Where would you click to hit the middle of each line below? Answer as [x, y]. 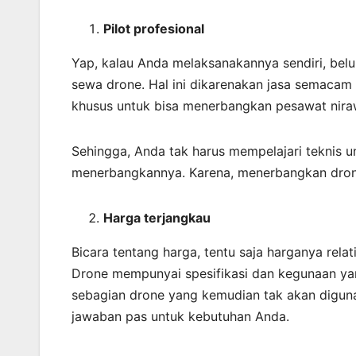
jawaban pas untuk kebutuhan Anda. [180, 317]
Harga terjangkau [157, 218]
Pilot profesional [154, 29]
